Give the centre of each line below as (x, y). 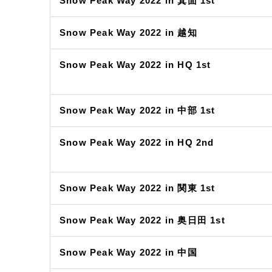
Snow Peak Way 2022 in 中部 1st (138, 110)
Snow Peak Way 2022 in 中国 (128, 252)
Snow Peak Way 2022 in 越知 (128, 32)
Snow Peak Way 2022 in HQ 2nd (137, 142)
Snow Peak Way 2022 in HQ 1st (135, 65)
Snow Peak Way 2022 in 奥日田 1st (142, 220)
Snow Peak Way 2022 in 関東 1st (138, 188)
